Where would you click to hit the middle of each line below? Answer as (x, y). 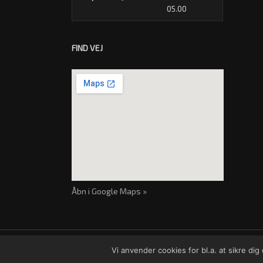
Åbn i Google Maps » (109, 191)
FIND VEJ (87, 48)
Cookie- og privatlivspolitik (115, 250)
